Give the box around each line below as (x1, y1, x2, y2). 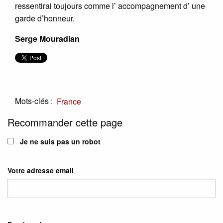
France (57, 95, 81, 107)
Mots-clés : (15, 95, 53, 107)
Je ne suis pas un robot (18, 136, 101, 147)
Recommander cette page (7, 115, 122, 130)
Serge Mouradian (15, 32, 80, 44)
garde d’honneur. (15, 12, 75, 24)
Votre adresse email (7, 165, 74, 176)
